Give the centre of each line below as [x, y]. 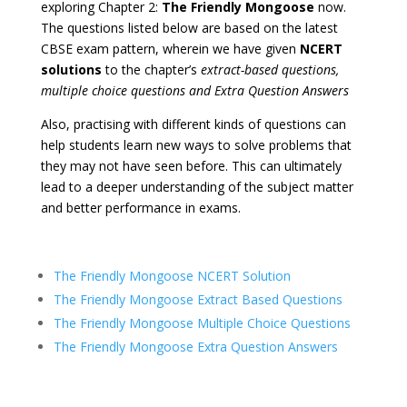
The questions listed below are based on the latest [189, 28]
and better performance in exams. [142, 208]
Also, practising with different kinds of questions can [193, 124]
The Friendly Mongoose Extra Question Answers [195, 347]
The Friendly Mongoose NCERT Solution [172, 276]
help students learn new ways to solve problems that [196, 145]
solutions [73, 70]
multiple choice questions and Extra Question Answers [194, 91]
